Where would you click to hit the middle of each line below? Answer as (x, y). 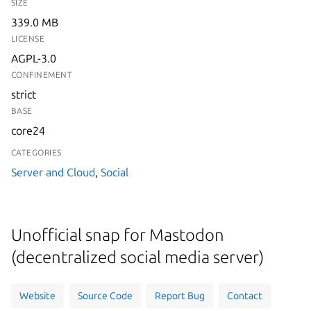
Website (37, 295)
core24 (28, 131)
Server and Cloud (53, 172)
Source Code (105, 295)
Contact (245, 295)
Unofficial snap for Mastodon (118, 235)
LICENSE (28, 39)
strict (24, 94)
